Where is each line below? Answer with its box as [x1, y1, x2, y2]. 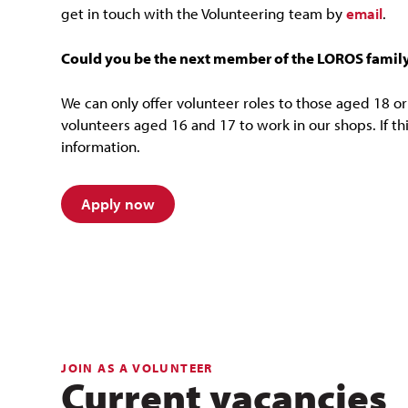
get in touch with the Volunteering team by [61, 4, 347, 23]
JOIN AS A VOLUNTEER [61, 360, 213, 376]
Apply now [81, 194, 156, 213]
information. [61, 137, 141, 156]
